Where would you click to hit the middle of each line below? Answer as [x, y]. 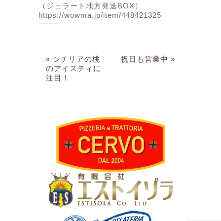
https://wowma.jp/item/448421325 [100, 15]
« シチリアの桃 [73, 59]
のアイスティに [74, 69]
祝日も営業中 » [148, 59]
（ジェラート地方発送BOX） [91, 6]
